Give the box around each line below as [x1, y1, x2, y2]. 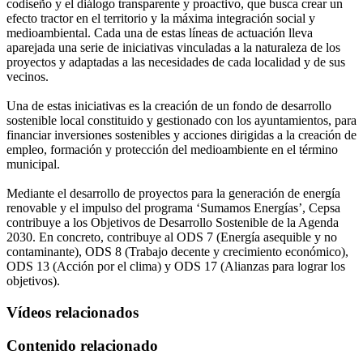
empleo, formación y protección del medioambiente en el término [6, 143, 338, 157]
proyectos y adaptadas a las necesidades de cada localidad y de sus [6, 55, 345, 70]
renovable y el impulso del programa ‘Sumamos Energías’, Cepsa [6, 201, 340, 216]
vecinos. [6, 70, 49, 84]
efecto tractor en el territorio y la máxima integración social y [6, 11, 315, 26]
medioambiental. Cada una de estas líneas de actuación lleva [6, 26, 313, 41]
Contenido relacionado [6, 336, 158, 354]
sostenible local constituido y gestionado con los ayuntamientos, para [6, 113, 357, 128]
